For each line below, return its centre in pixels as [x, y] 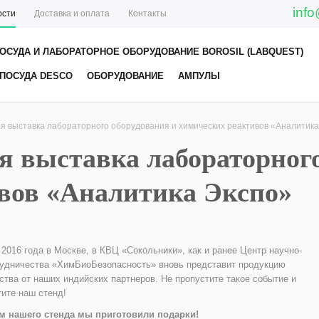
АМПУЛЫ [199, 76]
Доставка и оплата [72, 14]
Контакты [147, 14]
